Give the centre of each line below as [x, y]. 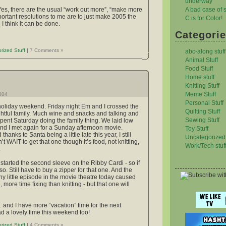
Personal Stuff [204, 103]
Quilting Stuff [203, 111]
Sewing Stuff [202, 120]
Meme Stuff [201, 94]
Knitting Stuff [202, 86]
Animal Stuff [202, 60]
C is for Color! [204, 18]
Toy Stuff [197, 129]
